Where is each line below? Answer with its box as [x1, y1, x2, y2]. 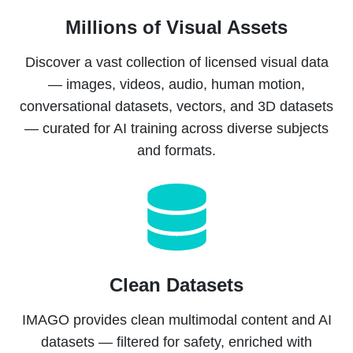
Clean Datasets [110, 274, 243, 295]
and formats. [137, 143, 216, 158]
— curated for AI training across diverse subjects [24, 121, 329, 136]
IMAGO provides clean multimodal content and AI [21, 312, 332, 328]
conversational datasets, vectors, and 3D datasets [20, 98, 333, 114]
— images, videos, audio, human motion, [48, 76, 305, 92]
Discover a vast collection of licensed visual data [24, 54, 329, 70]
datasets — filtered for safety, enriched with [41, 334, 312, 350]
